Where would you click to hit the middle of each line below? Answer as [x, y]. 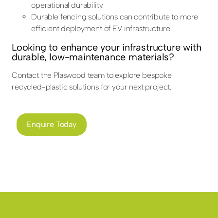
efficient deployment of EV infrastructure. [101, 29]
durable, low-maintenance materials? [93, 57]
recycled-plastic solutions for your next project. [92, 87]
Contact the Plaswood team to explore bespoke [92, 75]
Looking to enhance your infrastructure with [107, 47]
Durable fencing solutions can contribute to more [115, 17]
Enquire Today [52, 125]
